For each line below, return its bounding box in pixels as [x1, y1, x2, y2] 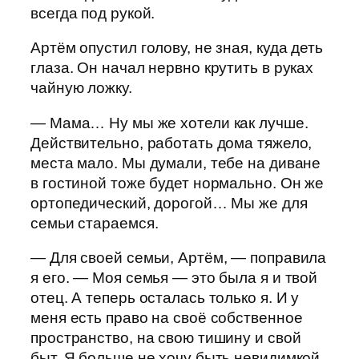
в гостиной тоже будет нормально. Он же [30, 174, 325, 192]
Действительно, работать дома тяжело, [30, 134, 313, 151]
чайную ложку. [30, 79, 132, 97]
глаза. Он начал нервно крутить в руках [30, 59, 314, 77]
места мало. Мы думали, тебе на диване [30, 154, 321, 171]
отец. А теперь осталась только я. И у [30, 289, 300, 307]
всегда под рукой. [30, 4, 155, 22]
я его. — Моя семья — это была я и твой [30, 269, 318, 287]
